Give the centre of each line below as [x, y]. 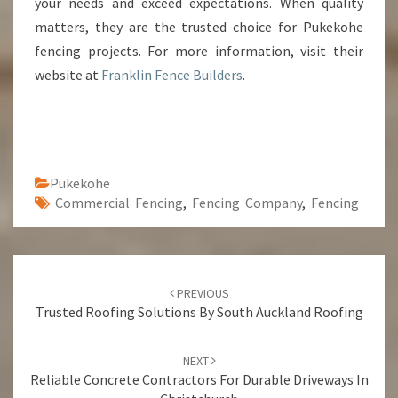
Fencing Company [247, 203]
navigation [75, 316]
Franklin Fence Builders [172, 75]
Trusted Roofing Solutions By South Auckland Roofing [199, 312]
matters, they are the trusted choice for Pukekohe [199, 27]
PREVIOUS [201, 293]
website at [68, 75]
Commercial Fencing [119, 203]
